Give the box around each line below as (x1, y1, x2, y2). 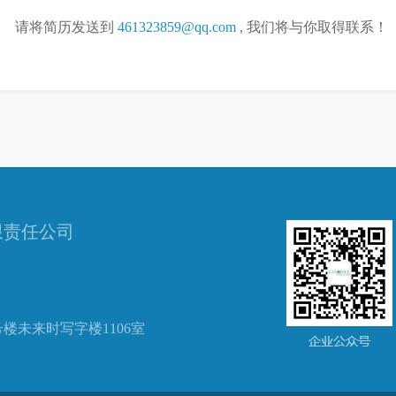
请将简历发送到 (15, 19, 118, 34)
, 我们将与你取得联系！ (236, 19, 388, 34)
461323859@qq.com (118, 19, 236, 34)
